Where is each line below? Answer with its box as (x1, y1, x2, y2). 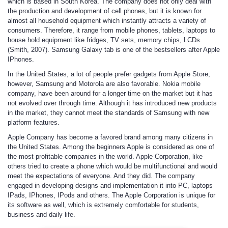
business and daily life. (8, 211, 75, 218)
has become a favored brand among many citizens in (54, 133, 213, 141)
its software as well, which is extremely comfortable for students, (8, 201, 199, 209)
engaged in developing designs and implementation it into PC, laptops (8, 182, 213, 189)
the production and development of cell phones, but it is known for (8, 7, 202, 15)
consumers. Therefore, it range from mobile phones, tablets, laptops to (8, 26, 215, 34)
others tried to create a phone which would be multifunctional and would (8, 162, 217, 170)
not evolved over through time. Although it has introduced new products (8, 99, 217, 107)
